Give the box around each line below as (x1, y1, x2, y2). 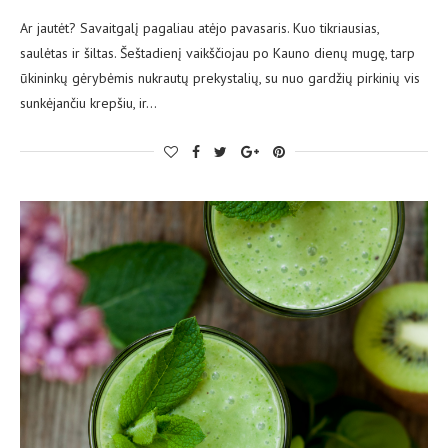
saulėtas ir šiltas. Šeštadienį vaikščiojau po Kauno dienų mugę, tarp (20, 43, 415, 62)
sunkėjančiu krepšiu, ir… (20, 93, 157, 112)
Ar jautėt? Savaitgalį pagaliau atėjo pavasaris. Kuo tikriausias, (20, 18, 379, 37)
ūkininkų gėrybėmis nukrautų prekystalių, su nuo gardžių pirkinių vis (20, 68, 420, 87)
